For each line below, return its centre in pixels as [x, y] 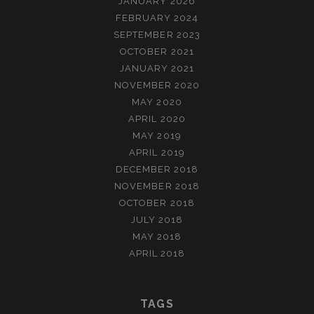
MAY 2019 [157, 136]
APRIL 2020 [157, 119]
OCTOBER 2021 [157, 52]
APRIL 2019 [157, 153]
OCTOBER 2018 [157, 203]
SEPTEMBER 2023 [157, 35]
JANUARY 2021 [157, 69]
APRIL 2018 [157, 254]
